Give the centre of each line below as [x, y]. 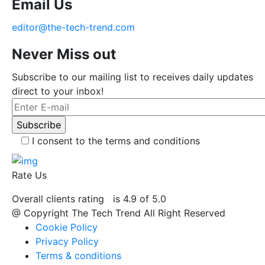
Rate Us [29, 175]
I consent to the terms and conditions [116, 141]
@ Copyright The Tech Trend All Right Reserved [119, 213]
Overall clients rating [61, 198]
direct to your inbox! [58, 91]
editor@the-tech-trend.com [73, 28]
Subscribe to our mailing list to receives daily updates [132, 77]
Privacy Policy [67, 241]
